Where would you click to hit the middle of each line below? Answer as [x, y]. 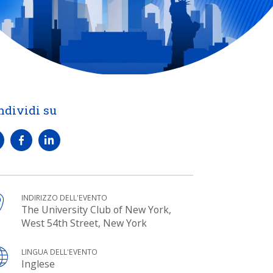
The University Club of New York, [97, 210]
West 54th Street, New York [84, 223]
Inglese [38, 264]
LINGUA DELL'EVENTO [60, 252]
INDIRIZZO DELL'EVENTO [65, 198]
